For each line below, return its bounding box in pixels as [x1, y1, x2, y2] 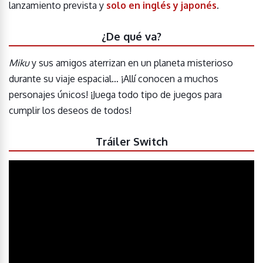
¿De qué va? [102, 30, 161, 43]
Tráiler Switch [95, 135, 168, 148]
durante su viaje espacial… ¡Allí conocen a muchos [9, 73, 218, 85]
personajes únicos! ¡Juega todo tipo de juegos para [9, 89, 222, 100]
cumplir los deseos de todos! [9, 104, 131, 116]
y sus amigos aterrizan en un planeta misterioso [29, 57, 233, 69]
